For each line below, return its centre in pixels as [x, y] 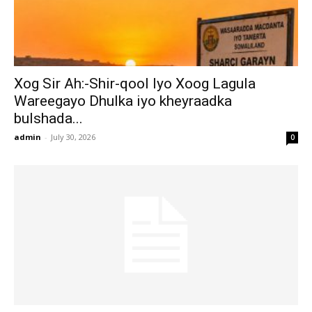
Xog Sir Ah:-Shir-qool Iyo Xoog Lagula [135, 83]
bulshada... [48, 118]
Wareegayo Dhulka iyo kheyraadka [123, 101]
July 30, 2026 [73, 136]
